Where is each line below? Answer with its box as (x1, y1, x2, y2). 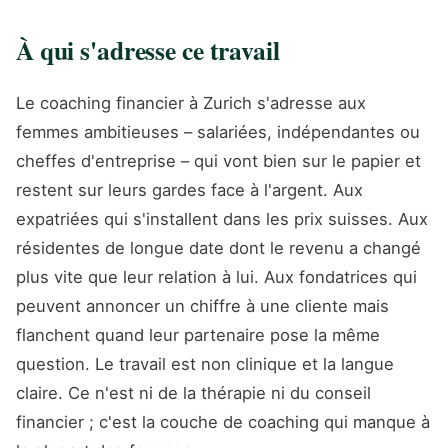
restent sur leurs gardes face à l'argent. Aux (16, 179, 363, 200)
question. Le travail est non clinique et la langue (16, 353, 394, 374)
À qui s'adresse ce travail (16, 30, 280, 69)
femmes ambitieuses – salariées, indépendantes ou (16, 121, 420, 142)
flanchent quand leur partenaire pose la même (16, 324, 380, 345)
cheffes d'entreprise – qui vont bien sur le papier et (16, 150, 421, 171)
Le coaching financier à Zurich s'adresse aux (16, 92, 366, 113)
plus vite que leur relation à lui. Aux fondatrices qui (16, 266, 417, 287)
